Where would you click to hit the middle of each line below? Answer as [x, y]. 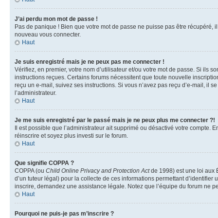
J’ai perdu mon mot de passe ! [56, 19]
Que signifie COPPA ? [44, 163]
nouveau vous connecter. [48, 34]
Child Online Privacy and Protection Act [98, 171]
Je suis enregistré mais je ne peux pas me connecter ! [90, 62]
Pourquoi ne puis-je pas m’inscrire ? [64, 213]
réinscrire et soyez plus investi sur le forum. [71, 136]
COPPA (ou [30, 171]
